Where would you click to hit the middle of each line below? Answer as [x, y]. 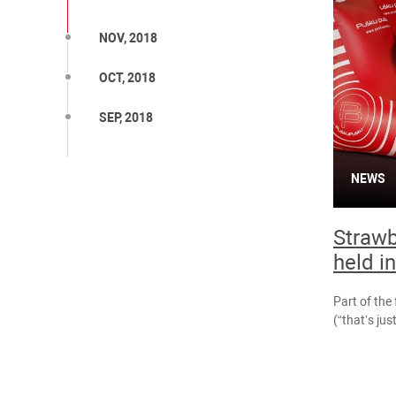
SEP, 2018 [126, 118]
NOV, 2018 [128, 38]
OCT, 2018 [127, 78]
